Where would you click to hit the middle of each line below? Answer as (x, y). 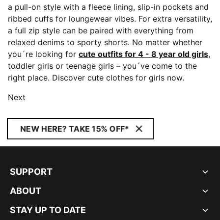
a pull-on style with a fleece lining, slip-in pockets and (108, 7)
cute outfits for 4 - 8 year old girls (143, 54)
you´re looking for (43, 54)
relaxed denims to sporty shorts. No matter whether (105, 42)
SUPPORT (31, 172)
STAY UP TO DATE (48, 210)
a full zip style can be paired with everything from (101, 30)
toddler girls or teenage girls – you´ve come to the (102, 66)
